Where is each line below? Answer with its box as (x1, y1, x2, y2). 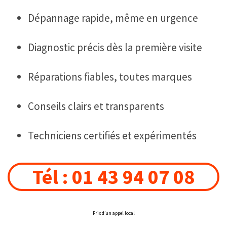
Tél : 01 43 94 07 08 (32, 164, 195, 190)
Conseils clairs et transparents (28, 99, 164, 113)
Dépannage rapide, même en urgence (28, 11, 198, 25)
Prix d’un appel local (92, 210, 135, 217)
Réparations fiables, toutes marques (28, 70, 192, 84)
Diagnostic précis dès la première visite (28, 41, 202, 55)
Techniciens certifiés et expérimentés (28, 129, 197, 143)
